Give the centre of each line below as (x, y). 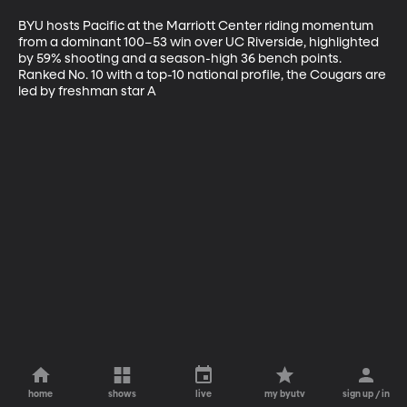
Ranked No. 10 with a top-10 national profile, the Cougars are (203, 75)
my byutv (285, 394)
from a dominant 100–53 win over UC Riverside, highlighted (200, 42)
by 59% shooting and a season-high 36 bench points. (181, 59)
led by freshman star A (87, 91)
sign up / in (367, 394)
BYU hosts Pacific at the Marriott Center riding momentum (197, 26)
